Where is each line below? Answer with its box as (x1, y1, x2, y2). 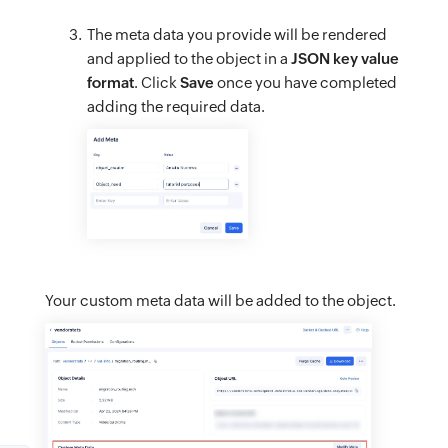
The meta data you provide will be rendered (87, 25, 387, 43)
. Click (134, 73, 180, 91)
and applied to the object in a (87, 49, 291, 67)
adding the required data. (87, 97, 265, 115)
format (87, 73, 134, 91)
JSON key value (291, 49, 399, 67)
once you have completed (214, 73, 397, 91)
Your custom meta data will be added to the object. (45, 291, 396, 309)
